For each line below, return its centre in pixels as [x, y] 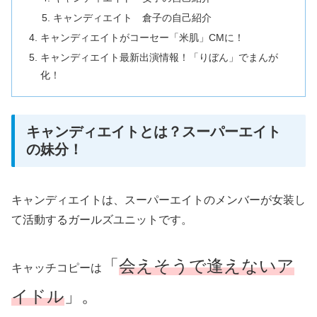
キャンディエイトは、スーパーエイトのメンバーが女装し [158, 200]
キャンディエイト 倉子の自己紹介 [132, 18]
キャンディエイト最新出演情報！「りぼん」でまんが [160, 58]
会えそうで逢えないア [207, 265]
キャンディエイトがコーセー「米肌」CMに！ [143, 38]
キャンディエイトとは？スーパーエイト [154, 132]
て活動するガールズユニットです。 [102, 219]
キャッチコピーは [57, 267]
